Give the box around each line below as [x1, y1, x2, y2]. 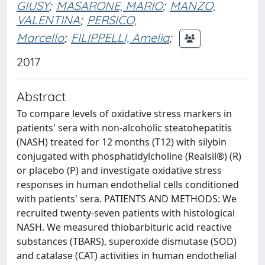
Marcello [17, 30, 64, 45]
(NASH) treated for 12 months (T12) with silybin [17, 135, 227, 148]
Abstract [17, 88, 66, 104]
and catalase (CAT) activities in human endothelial [17, 249, 237, 262]
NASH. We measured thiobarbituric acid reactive [17, 221, 232, 234]
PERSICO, [87, 12, 137, 27]
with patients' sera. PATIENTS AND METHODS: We [17, 192, 237, 205]
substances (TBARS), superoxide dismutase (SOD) [17, 235, 237, 248]
